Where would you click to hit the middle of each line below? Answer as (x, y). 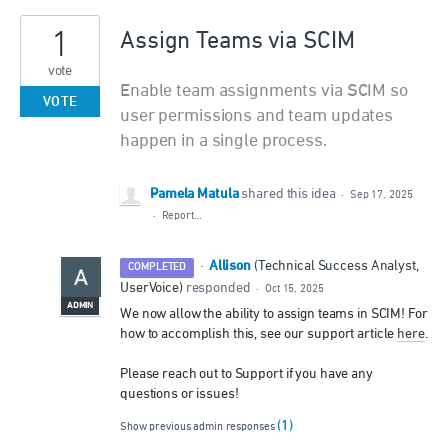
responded (218, 288)
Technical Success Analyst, (338, 266)
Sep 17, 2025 (381, 195)
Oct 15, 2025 (294, 289)
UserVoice (149, 288)
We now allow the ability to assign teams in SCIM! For (274, 314)
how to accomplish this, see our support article (259, 334)
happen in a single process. (223, 141)
